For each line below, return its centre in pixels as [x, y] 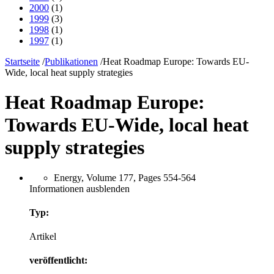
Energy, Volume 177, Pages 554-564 [125, 177]
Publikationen [71, 61]
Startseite [22, 61]
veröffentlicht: [58, 261]
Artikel [43, 237]
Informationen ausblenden [80, 188]
